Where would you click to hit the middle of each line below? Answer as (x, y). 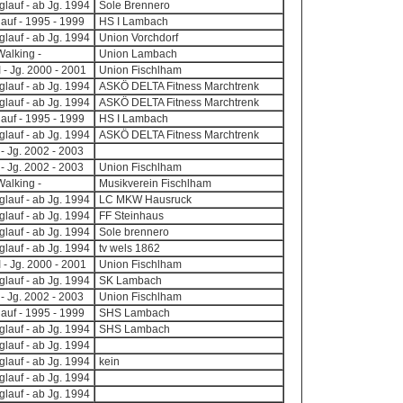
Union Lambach (138, 54)
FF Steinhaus (131, 216)
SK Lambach (130, 281)
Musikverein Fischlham (155, 184)
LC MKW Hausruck (145, 200)
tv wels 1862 (129, 248)
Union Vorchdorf (138, 38)
